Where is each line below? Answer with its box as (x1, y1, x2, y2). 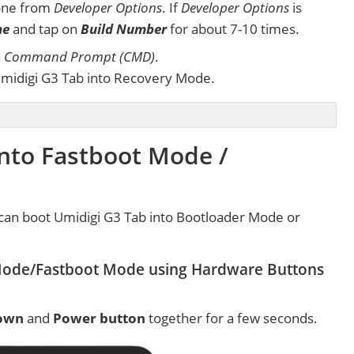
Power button (53, 308, 145, 327)
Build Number (81, 20, 167, 39)
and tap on (9, 20, 81, 39)
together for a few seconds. (145, 308, 318, 327)
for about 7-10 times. (167, 20, 299, 39)
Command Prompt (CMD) (4, 47, 155, 66)
